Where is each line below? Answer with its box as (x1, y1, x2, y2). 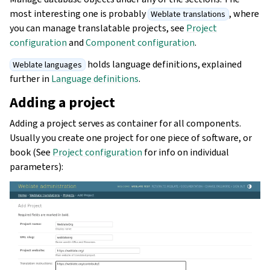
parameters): (10, 160, 63, 173)
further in (10, 72, 51, 85)
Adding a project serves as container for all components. (10, 116, 241, 130)
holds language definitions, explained (85, 57, 242, 71)
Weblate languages (13, 58, 83, 71)
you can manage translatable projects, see (10, 21, 186, 34)
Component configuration (86, 36, 195, 49)
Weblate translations (151, 8, 226, 20)
